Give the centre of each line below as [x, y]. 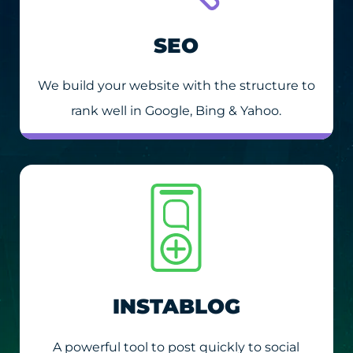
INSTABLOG [176, 307]
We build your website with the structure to [176, 86]
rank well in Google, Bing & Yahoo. [176, 111]
